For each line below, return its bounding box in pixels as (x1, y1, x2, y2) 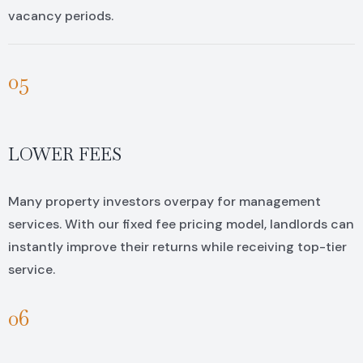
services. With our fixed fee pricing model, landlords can (7, 216, 354, 233)
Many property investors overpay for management (7, 193, 321, 211)
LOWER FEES (7, 143, 122, 166)
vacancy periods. (7, 7, 113, 25)
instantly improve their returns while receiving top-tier (7, 238, 347, 256)
